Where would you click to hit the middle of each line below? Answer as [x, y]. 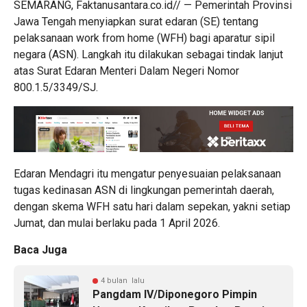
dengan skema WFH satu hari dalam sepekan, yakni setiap [152, 206]
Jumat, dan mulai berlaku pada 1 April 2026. [117, 223]
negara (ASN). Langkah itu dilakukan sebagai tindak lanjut [148, 54]
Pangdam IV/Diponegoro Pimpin [175, 294]
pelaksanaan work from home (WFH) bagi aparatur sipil [144, 38]
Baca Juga [40, 249]
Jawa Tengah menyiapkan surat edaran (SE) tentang [136, 21]
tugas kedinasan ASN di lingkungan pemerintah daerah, [144, 190]
